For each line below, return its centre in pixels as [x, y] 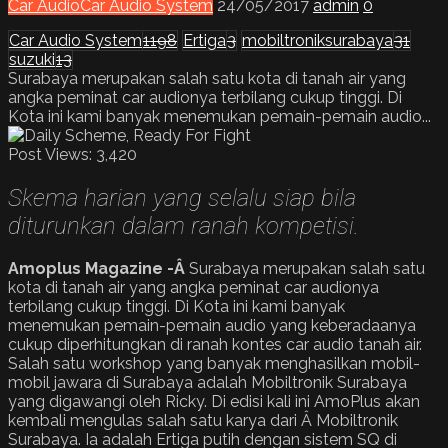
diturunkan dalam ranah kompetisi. [183, 225]
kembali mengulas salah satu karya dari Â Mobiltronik [203, 421]
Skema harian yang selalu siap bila [182, 197]
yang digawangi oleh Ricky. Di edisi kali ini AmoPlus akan [214, 402]
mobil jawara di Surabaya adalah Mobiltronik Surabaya [207, 383]
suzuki [32, 59]
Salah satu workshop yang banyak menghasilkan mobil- [214, 364]
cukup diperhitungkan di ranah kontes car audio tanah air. [215, 345]
